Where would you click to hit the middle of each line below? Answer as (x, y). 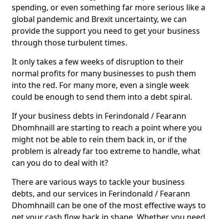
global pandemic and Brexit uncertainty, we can (99, 19)
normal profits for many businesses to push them (104, 73)
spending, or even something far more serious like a (109, 7)
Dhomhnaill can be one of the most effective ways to (109, 205)
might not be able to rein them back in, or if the (99, 139)
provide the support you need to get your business (106, 31)
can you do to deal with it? (60, 163)
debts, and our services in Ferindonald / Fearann (101, 194)
